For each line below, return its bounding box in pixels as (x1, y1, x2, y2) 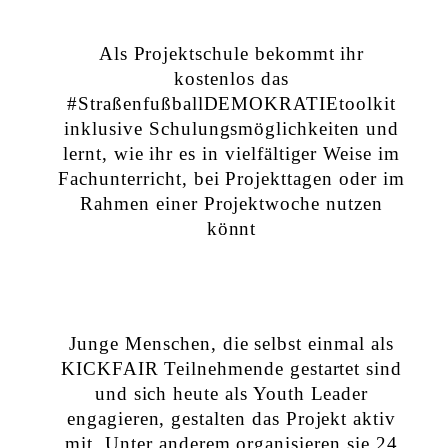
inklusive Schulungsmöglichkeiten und (64, 117, 399, 139)
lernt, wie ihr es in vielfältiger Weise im (63, 142, 400, 164)
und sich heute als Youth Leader (94, 383, 369, 405)
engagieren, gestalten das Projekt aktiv (66, 408, 397, 430)
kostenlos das (174, 67, 289, 89)
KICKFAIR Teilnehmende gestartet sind (60, 358, 403, 380)
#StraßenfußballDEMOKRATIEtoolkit (67, 92, 396, 114)
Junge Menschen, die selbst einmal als (69, 333, 394, 355)
